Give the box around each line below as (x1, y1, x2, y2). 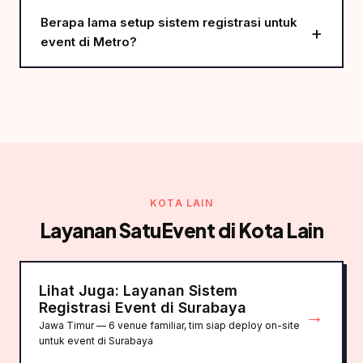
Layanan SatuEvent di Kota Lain (39, 218, 324, 242)
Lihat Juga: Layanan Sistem (39, 282, 237, 299)
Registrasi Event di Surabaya (39, 299, 246, 316)
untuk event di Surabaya (39, 335, 153, 347)
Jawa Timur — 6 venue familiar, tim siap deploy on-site (39, 319, 300, 331)
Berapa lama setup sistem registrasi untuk (41, 15, 297, 30)
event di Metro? (41, 34, 137, 49)
